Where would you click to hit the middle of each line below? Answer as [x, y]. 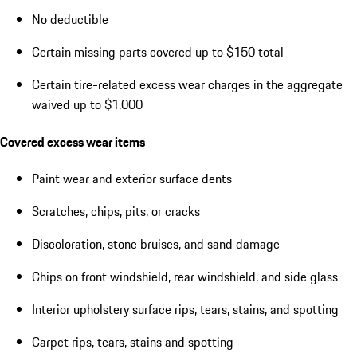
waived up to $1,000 [87, 105]
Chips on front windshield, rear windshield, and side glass [185, 276]
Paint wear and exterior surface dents [132, 178]
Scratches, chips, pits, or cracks [116, 211]
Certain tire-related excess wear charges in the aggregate [187, 85]
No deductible [70, 20]
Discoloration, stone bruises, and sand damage [156, 243]
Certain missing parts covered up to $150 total [158, 52]
